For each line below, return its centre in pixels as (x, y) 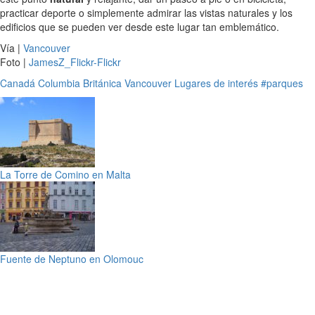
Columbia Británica (80, 83)
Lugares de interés (216, 83)
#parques (282, 83)
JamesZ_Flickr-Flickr (75, 62)
